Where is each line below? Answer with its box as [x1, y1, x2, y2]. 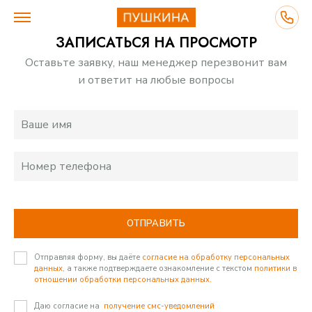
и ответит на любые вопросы [78, 72, 234, 88]
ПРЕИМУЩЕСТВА [14, 233, 115, 251]
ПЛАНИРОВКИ [14, 128, 98, 146]
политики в [254, 263, 297, 274]
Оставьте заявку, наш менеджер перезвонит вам [25, 55, 287, 70]
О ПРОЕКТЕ [14, 180, 84, 198]
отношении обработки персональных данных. [34, 274, 212, 285]
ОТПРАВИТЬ [126, 217, 186, 230]
